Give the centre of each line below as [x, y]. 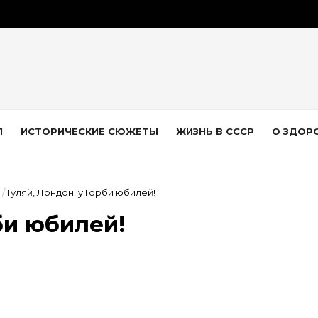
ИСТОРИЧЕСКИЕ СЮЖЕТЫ [89, 131]
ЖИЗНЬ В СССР [215, 131]
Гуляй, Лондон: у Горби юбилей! [81, 192]
